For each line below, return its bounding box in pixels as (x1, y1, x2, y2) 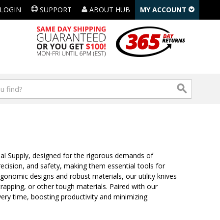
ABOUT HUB (87, 5, 130, 14)
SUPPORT (38, 5, 72, 14)
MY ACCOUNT (140, 5, 189, 14)
